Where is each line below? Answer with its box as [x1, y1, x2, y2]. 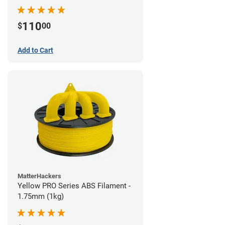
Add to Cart [18, 46, 53, 54]
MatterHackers [18, 172, 61, 180]
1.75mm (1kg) [18, 191, 64, 201]
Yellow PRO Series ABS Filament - [18, 181, 131, 190]
